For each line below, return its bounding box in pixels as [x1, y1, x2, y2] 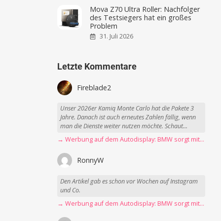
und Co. [60, 185, 81, 194]
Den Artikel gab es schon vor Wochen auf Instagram [60, 177, 198, 185]
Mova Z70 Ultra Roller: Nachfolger [90, 4, 200, 14]
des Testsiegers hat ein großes [90, 12, 192, 22]
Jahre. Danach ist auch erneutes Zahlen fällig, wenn [60, 113, 196, 122]
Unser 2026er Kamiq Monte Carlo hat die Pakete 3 [60, 104, 194, 113]
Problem [90, 21, 118, 31]
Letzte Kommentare [57, 61, 137, 72]
